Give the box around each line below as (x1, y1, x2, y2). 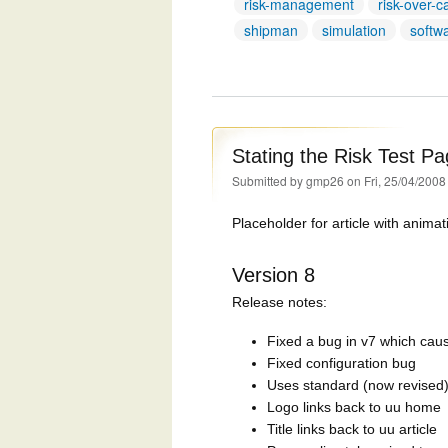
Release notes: (232, 293, 327, 310)
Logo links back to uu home (267, 398, 441, 415)
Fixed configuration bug (267, 354, 416, 371)
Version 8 (232, 263, 315, 286)
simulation (322, 20, 386, 41)
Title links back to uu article (267, 420, 437, 437)
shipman (244, 20, 298, 41)
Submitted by (232, 172, 306, 190)
